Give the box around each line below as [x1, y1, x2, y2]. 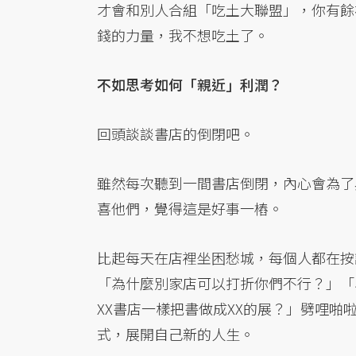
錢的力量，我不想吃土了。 [97, 25, 269, 46]
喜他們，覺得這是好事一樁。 [97, 198, 283, 219]
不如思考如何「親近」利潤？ [97, 74, 283, 95]
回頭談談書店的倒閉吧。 [97, 123, 254, 145]
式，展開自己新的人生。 [97, 323, 254, 345]
